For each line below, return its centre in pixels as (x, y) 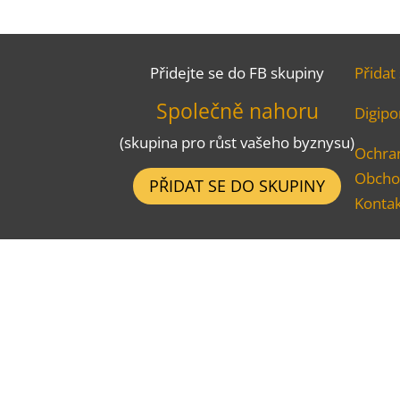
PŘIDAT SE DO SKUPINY (237, 186)
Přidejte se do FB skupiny (237, 72)
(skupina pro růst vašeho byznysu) (237, 142)
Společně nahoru (237, 110)
